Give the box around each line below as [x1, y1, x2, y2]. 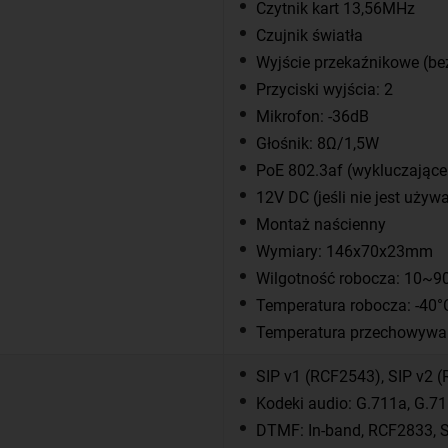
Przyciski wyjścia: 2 [256, 80, 393, 100]
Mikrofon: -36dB [256, 107, 369, 127]
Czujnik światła [256, 26, 363, 46]
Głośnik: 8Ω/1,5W [256, 134, 379, 154]
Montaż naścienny [256, 215, 386, 235]
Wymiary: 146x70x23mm [256, 242, 433, 262]
